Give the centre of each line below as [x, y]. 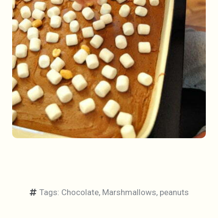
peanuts [174, 192]
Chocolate [80, 192]
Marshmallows [129, 192]
